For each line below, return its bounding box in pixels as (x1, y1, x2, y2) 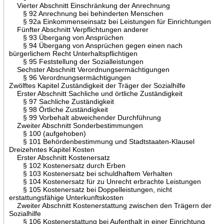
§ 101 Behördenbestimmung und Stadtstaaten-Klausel (8, 137, 194, 145)
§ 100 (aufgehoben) (8, 129, 86, 137)
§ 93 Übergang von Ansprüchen (8, 33, 123, 41)
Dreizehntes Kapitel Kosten (8, 145, 94, 153)
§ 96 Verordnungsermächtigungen (8, 73, 131, 81)
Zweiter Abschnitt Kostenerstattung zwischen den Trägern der (8, 201, 211, 209)
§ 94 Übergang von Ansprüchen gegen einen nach (8, 41, 182, 49)
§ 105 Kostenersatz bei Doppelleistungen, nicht (8, 185, 172, 193)
